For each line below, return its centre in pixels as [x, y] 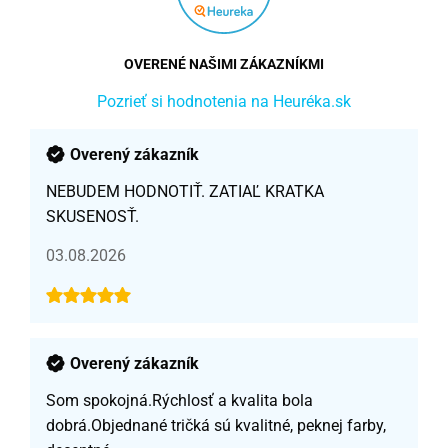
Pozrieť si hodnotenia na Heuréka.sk [224, 102]
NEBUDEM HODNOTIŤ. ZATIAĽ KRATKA [185, 192]
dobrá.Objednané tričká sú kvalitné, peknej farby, [216, 426]
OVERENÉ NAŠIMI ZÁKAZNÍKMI [224, 64]
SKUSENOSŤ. [92, 217]
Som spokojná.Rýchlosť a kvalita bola [179, 401]
